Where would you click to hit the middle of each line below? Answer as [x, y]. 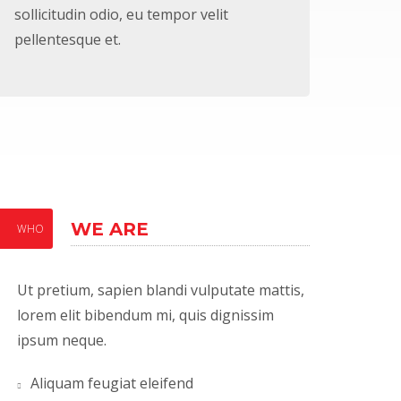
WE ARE [110, 229]
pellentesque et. [68, 39]
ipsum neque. [62, 340]
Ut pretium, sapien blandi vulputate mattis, [161, 290]
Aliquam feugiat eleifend [112, 383]
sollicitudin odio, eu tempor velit [121, 14]
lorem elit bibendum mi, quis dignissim [146, 315]
